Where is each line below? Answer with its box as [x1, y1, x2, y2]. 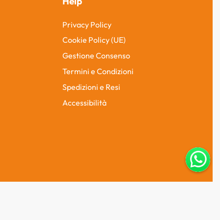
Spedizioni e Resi [62, 82, 120, 92]
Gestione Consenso [62, 51, 130, 61]
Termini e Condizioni [62, 66, 134, 76]
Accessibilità [62, 97, 107, 108]
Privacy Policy [62, 19, 111, 29]
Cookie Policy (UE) [62, 35, 126, 45]
